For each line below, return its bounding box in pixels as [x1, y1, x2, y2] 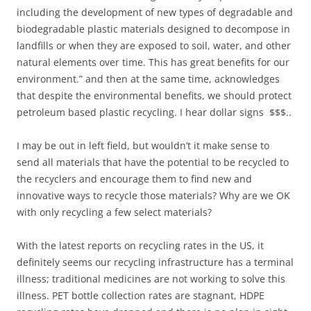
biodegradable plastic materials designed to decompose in [17, 22, 290, 35]
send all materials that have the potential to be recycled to [17, 155, 289, 169]
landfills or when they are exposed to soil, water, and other [17, 39, 291, 52]
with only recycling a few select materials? [17, 205, 212, 219]
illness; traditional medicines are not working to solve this [17, 272, 285, 285]
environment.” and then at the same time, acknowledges [17, 72, 280, 85]
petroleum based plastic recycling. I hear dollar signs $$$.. [17, 106, 292, 119]
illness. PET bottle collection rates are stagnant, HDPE [17, 289, 264, 302]
